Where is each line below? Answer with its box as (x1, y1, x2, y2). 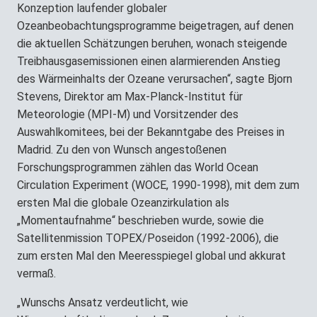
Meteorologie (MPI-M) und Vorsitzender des (17, 107, 238, 121)
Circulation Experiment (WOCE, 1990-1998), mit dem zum (17, 178, 299, 192)
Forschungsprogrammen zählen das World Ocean (17, 160, 258, 174)
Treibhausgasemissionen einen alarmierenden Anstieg (17, 54, 280, 68)
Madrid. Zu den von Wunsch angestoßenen (17, 142, 226, 156)
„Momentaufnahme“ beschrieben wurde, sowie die (17, 213, 264, 227)
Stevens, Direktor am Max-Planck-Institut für (17, 89, 243, 103)
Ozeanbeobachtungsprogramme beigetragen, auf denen (17, 18, 294, 33)
